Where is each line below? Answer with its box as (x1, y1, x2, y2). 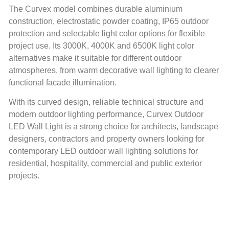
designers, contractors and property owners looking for (9, 134, 204, 143)
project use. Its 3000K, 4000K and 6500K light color (9, 41, 194, 50)
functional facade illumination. (9, 78, 117, 87)
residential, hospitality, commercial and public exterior (9, 158, 202, 168)
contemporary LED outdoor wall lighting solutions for (9, 146, 198, 155)
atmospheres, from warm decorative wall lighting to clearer (9, 65, 219, 75)
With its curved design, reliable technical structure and (9, 97, 203, 106)
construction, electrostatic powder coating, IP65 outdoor (9, 16, 209, 26)
